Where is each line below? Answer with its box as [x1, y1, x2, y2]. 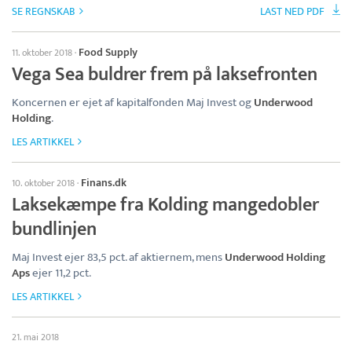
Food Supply [79, 43, 137, 62]
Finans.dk [81, 174, 126, 192]
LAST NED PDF [260, 2, 324, 21]
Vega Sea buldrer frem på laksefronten [12, 59, 317, 91]
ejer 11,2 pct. [30, 263, 91, 284]
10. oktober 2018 [12, 175, 75, 192]
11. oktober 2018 [12, 45, 72, 61]
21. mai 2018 [12, 329, 59, 346]
